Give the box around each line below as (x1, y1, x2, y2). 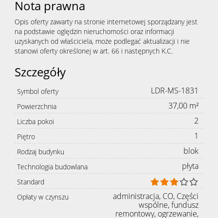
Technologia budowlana (17, 162, 88, 171)
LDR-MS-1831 (151, 85, 199, 96)
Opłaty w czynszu (17, 192, 69, 202)
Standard (17, 177, 44, 186)
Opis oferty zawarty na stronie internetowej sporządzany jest (15, 17, 198, 26)
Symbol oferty (17, 86, 58, 96)
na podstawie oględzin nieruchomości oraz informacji (15, 26, 174, 36)
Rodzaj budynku (17, 146, 64, 156)
